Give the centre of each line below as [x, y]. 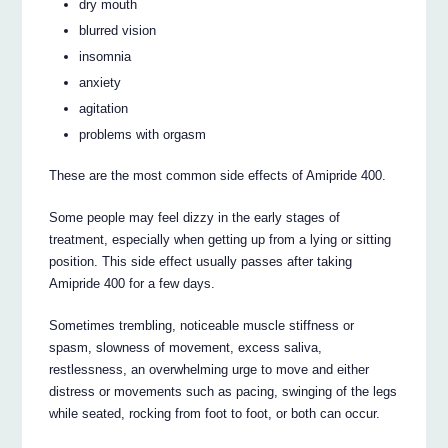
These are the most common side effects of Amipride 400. [218, 175]
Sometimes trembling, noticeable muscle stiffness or [202, 325]
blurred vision [118, 30]
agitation [104, 108]
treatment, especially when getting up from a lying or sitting [220, 239]
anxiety [100, 82]
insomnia [105, 56]
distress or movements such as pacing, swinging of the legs [223, 391]
